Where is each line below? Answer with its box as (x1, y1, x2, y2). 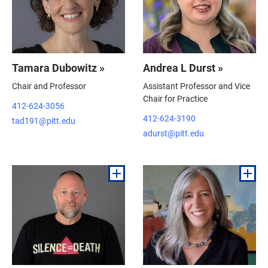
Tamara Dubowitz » (12, 60, 105, 75)
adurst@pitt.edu (143, 127, 204, 139)
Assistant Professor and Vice (143, 80, 250, 92)
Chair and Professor (12, 80, 86, 92)
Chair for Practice (143, 92, 208, 104)
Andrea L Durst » (143, 60, 223, 75)
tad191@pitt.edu (12, 114, 75, 126)
